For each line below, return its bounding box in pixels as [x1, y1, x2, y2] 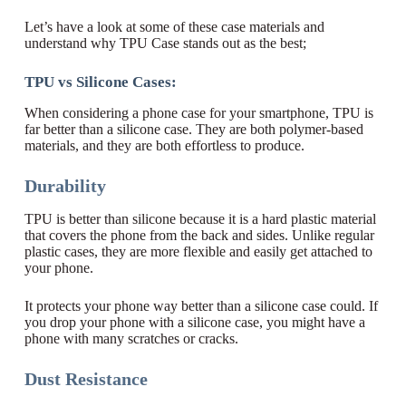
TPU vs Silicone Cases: [24, 72, 177, 91]
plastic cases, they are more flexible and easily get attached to [24, 244, 372, 259]
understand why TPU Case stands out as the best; [24, 34, 306, 51]
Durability [24, 176, 106, 196]
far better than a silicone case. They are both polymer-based [24, 121, 363, 137]
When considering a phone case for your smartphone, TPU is [24, 105, 373, 121]
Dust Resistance [24, 369, 148, 389]
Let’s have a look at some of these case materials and [24, 18, 324, 34]
